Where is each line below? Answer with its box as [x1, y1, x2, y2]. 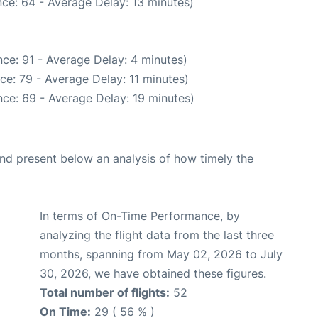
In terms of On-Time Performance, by [40, 209, 240, 224]
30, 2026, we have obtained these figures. [40, 266, 266, 281]
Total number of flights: [40, 285, 170, 300]
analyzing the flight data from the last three [40, 228, 274, 243]
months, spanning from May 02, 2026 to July [40, 247, 283, 262]
